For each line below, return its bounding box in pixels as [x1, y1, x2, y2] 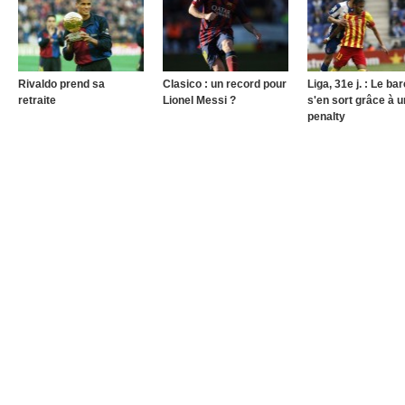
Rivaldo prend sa [18, 78, 105, 90]
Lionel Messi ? [163, 94, 236, 107]
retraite [18, 94, 56, 107]
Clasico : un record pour [163, 78, 287, 90]
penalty [307, 110, 345, 123]
